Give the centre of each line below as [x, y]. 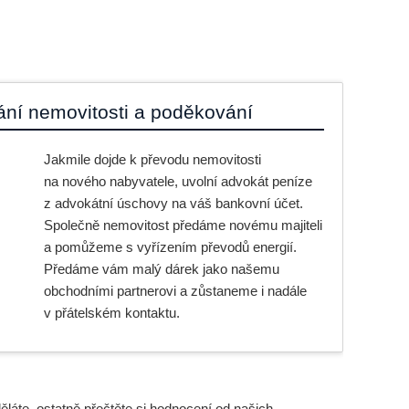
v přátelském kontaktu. [111, 313]
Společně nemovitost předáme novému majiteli [183, 225]
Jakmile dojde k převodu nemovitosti [152, 159]
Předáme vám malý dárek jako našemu [161, 269]
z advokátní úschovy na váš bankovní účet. [173, 203]
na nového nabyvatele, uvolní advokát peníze [178, 181]
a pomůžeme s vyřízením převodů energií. [170, 247]
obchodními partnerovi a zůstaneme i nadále [175, 291]
